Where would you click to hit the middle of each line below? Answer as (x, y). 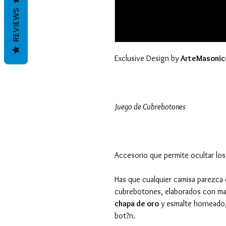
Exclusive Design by (148, 58)
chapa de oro (137, 203)
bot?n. (125, 215)
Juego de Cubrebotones (150, 106)
